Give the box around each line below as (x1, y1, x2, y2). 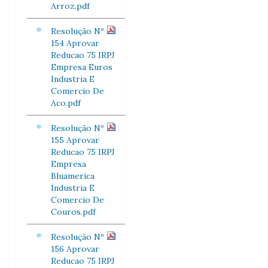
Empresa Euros (51, 62, 112, 72)
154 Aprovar (51, 38, 99, 48)
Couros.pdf (51, 206, 96, 217)
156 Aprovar (51, 243, 99, 254)
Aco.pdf (51, 98, 81, 108)
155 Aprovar (51, 135, 99, 145)
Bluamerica (51, 170, 95, 181)
